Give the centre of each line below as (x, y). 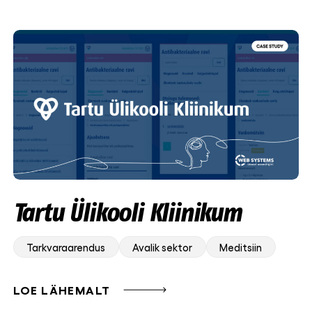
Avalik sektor (163, 248)
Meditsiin (241, 248)
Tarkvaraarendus (66, 248)
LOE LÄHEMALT (62, 290)
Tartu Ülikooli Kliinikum (127, 212)
